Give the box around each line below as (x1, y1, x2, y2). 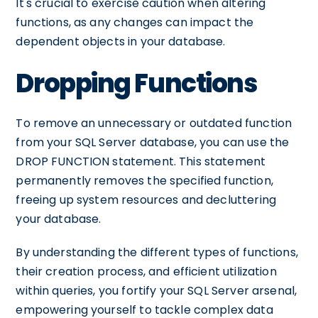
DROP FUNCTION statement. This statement (16, 153, 266, 170)
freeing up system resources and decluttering (16, 192, 276, 208)
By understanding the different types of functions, (16, 244, 298, 261)
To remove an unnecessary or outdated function (16, 115, 292, 131)
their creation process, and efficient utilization (16, 263, 277, 280)
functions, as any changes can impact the (16, 14, 254, 31)
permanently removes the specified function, (16, 172, 273, 189)
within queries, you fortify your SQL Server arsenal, (16, 283, 297, 299)
